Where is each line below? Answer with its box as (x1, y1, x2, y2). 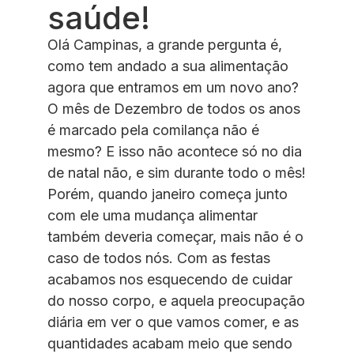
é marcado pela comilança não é (47, 122, 259, 139)
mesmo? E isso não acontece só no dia (47, 143, 302, 160)
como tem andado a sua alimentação (47, 58, 288, 75)
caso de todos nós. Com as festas (47, 250, 270, 267)
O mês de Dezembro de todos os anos (47, 100, 300, 118)
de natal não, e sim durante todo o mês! (47, 164, 306, 182)
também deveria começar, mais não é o (47, 228, 303, 246)
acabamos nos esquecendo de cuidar (47, 271, 292, 288)
